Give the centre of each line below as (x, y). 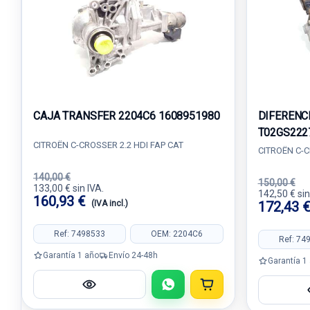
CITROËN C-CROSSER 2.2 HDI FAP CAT (108, 145)
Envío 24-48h (133, 255)
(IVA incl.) (110, 203)
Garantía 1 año (71, 255)
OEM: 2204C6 (176, 234)
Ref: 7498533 (80, 234)
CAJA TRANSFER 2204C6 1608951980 (127, 116)
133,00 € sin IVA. (69, 188)
